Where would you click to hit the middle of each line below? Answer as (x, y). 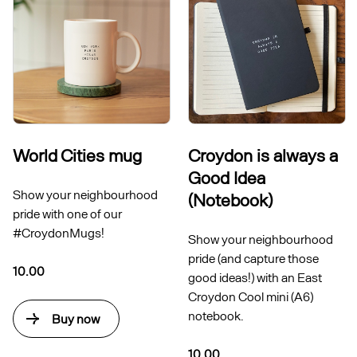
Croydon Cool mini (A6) (251, 296)
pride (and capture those (253, 258)
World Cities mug (77, 155)
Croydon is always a (263, 155)
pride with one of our (67, 214)
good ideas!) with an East (255, 277)
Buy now (76, 319)
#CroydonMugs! (59, 233)
